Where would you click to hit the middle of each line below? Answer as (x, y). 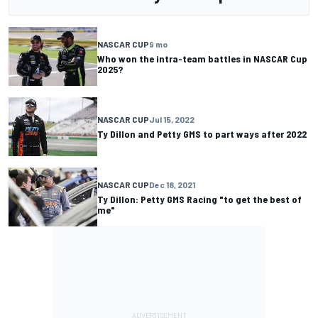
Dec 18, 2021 (172, 184)
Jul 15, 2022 (172, 120)
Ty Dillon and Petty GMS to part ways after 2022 (202, 134)
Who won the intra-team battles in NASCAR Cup (202, 58)
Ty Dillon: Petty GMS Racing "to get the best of (199, 199)
